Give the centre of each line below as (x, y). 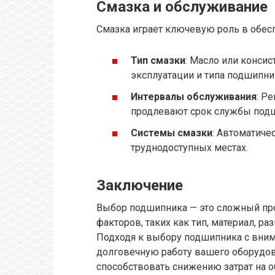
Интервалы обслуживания (194, 97)
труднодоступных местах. (189, 148)
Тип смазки (158, 60)
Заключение (140, 186)
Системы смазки (172, 133)
